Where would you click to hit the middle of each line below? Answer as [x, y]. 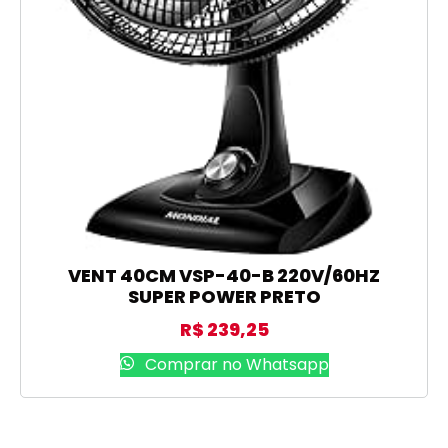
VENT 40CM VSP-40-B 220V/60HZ [224, 276]
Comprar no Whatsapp [234, 365]
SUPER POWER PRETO [224, 297]
